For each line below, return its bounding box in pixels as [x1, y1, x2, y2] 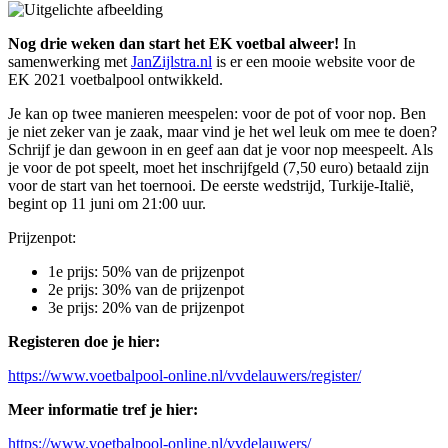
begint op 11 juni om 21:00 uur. [8, 194, 206, 212]
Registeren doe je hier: [8, 332, 160, 350]
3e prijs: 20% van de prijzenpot [48, 298, 244, 316]
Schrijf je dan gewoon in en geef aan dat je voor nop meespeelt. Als [8, 140, 433, 158]
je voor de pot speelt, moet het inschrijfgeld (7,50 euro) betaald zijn [8, 158, 429, 176]
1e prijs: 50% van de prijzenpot [48, 262, 244, 280]
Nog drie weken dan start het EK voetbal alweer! [8, 34, 339, 52]
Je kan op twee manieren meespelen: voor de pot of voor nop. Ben [8, 104, 426, 122]
